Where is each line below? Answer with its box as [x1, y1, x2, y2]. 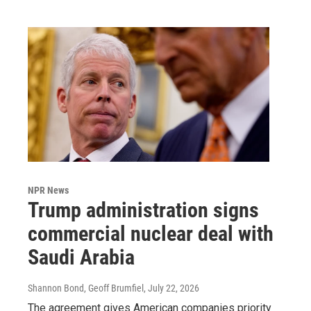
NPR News [28, 184, 69, 196]
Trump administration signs [28, 197, 259, 222]
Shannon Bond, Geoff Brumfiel [28, 282, 144, 294]
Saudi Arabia [28, 244, 135, 269]
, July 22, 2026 [144, 282, 199, 294]
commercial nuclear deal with [28, 221, 274, 246]
